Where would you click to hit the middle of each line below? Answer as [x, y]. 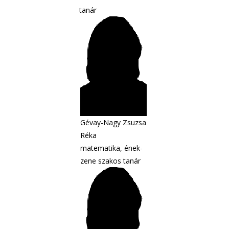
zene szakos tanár [110, 161]
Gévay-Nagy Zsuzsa [113, 122]
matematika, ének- [111, 148]
